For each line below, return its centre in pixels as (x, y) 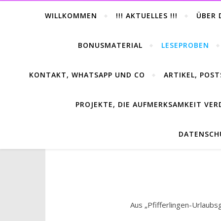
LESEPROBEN (185, 45)
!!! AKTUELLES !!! (147, 16)
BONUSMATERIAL (110, 45)
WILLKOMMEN (71, 16)
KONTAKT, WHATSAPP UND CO (87, 75)
